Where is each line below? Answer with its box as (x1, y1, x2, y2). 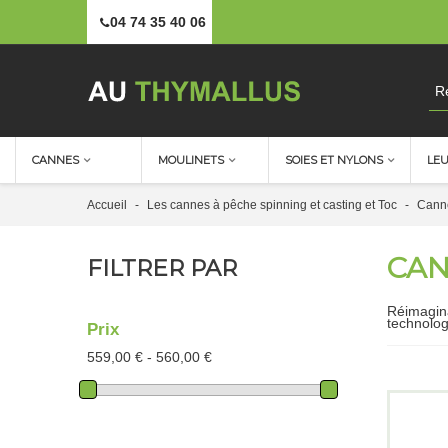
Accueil (87, 198, 127, 212)
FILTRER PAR (87, 254, 237, 282)
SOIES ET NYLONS (284, 153, 383, 167)
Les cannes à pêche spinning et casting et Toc (147, 198, 397, 212)
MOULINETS (158, 153, 225, 167)
